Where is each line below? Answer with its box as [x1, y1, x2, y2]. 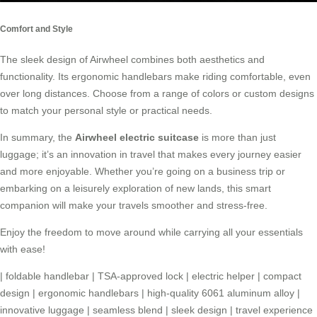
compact [263, 270, 301, 282]
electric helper [192, 270, 255, 282]
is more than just [199, 132, 276, 144]
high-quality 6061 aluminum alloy [147, 287, 294, 299]
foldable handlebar [6, 270, 89, 282]
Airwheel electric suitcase [75, 132, 199, 144]
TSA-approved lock [98, 270, 183, 282]
